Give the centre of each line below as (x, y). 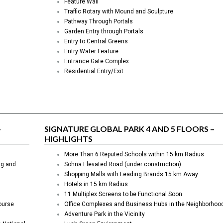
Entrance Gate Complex (97, 61)
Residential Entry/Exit (94, 71)
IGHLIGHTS (71, 139)
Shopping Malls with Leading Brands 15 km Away (131, 174)
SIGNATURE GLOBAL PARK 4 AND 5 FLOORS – (129, 129)
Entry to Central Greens (96, 42)
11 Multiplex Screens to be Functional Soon (123, 194)
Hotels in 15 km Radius (96, 184)
